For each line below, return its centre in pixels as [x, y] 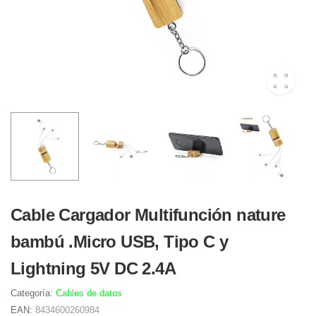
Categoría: [33, 293]
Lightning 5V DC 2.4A [93, 268]
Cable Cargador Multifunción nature [148, 215]
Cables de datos [89, 293]
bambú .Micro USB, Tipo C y [120, 242]
